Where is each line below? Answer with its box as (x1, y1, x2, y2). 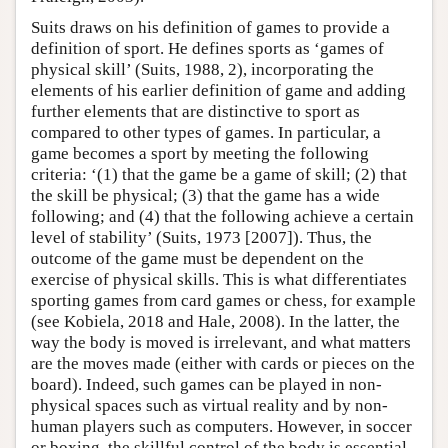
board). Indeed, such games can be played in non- (31, 374, 382, 394)
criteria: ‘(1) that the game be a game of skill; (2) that (31, 164, 407, 184)
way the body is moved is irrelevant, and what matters (31, 332, 411, 352)
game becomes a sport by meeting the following (31, 143, 369, 163)
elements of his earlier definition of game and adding (31, 80, 406, 100)
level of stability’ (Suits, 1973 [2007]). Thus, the (31, 227, 372, 247)
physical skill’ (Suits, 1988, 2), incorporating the (31, 59, 374, 79)
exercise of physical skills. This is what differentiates (31, 269, 407, 289)
